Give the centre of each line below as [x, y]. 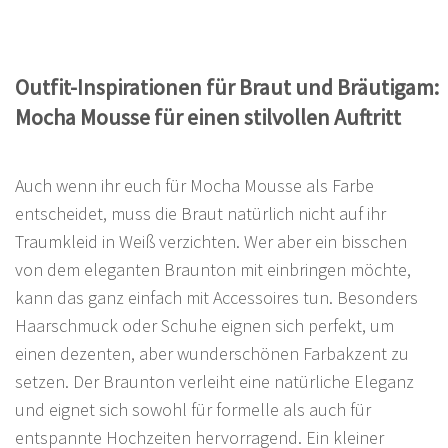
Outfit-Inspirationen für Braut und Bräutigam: [227, 86]
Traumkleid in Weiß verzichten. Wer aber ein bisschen [211, 241]
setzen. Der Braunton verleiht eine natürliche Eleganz [214, 381]
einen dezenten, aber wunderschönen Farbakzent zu [212, 353]
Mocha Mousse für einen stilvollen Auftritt [208, 116]
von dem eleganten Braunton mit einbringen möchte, [213, 269]
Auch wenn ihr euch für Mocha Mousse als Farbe [194, 185]
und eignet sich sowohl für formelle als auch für [193, 409]
